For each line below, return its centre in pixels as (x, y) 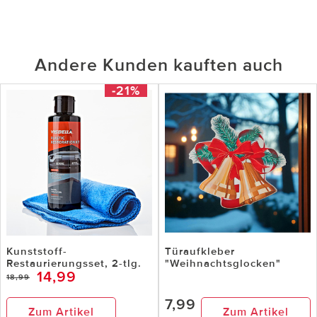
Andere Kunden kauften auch (158, 65)
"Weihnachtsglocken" (223, 264)
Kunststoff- (37, 252)
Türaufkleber (200, 252)
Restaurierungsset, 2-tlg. (74, 264)
